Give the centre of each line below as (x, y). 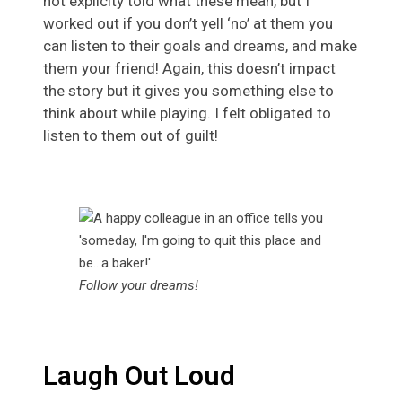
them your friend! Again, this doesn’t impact (189, 68)
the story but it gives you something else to (188, 90)
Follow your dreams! (139, 285)
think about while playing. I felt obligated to (187, 113)
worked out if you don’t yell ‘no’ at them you (188, 23)
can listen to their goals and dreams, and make (200, 45)
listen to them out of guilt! (131, 135)
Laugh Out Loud (139, 375)
